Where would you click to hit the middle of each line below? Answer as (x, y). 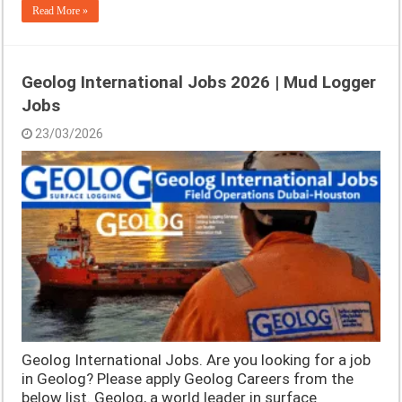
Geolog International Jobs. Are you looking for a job (197, 359)
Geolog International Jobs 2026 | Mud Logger (199, 83)
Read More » (61, 11)
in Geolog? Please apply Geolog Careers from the (188, 378)
